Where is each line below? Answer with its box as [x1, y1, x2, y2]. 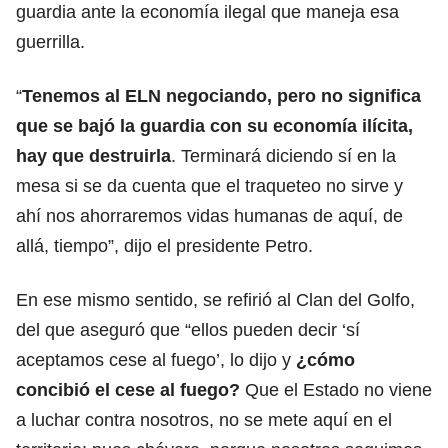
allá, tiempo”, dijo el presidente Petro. [16, 235, 313, 256]
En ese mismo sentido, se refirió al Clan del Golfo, [16, 289, 415, 310]
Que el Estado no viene [240, 379, 432, 400]
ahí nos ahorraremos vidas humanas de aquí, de [16, 205, 403, 226]
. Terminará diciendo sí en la [171, 145, 396, 166]
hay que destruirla [16, 145, 171, 166]
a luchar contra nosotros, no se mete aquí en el [16, 409, 392, 430]
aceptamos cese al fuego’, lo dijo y [16, 349, 296, 370]
